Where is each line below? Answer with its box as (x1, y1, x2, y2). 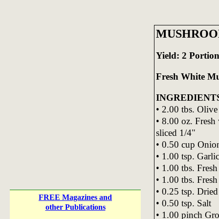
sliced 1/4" (155, 127, 196, 138)
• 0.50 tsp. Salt (155, 197, 211, 208)
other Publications (45, 203, 106, 211)
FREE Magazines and (39, 193, 112, 201)
